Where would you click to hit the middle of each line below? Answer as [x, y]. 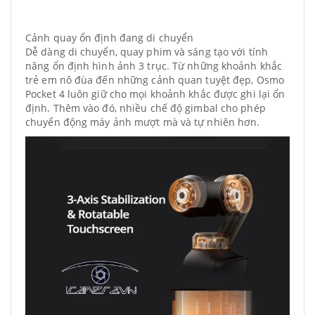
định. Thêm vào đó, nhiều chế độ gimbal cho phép [146, 108]
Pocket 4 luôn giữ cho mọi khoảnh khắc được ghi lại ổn [155, 94]
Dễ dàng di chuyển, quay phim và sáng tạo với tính [147, 52]
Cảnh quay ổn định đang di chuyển [110, 38]
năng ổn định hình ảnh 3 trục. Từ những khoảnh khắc [154, 66]
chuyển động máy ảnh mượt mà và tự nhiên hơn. [144, 122]
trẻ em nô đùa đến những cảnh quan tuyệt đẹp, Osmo [155, 80]
